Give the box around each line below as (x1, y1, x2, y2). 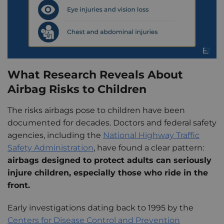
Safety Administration (7, 143, 93, 153)
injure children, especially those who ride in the (7, 168, 208, 178)
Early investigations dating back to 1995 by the (7, 203, 193, 213)
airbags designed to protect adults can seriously (7, 155, 211, 165)
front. (7, 180, 30, 190)
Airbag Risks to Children (7, 82, 146, 96)
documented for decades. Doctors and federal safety (7, 118, 216, 128)
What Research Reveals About (7, 67, 183, 82)
